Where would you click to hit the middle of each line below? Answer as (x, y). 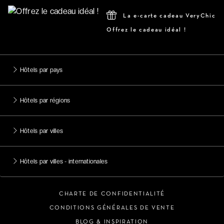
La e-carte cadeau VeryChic (168, 16)
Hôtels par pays (41, 70)
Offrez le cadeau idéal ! (146, 30)
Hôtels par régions (45, 100)
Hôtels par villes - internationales (64, 161)
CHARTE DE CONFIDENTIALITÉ (112, 194)
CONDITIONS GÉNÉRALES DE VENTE (112, 208)
